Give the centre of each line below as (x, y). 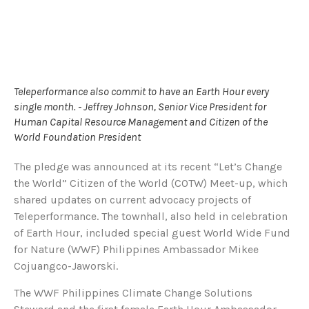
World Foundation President (77, 137)
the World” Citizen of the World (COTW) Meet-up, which (151, 183)
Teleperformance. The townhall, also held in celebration (151, 217)
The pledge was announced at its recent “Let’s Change (148, 167)
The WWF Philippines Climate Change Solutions (133, 292)
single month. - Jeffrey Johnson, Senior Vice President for (140, 107)
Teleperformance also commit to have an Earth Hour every (141, 92)
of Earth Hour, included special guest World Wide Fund (152, 233)
